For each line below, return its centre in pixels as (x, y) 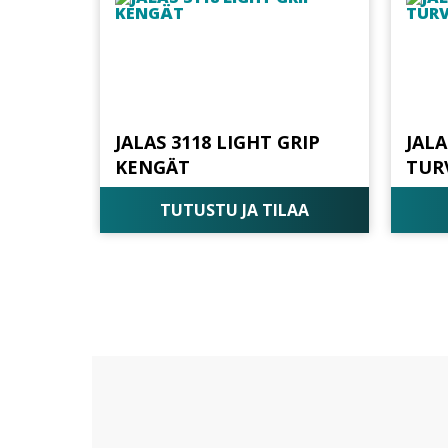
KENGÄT (152, 166)
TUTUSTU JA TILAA (234, 210)
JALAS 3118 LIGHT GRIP (217, 141)
